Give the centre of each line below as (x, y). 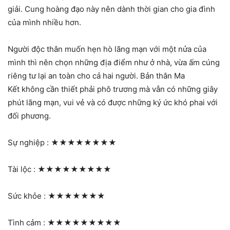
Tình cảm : (27, 223)
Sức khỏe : (28, 196)
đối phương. (29, 116)
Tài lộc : (23, 169)
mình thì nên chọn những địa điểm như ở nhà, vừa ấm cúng (114, 63)
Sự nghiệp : (29, 143)
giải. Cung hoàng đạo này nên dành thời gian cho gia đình (111, 9)
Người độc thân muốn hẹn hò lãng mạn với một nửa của (107, 49)
